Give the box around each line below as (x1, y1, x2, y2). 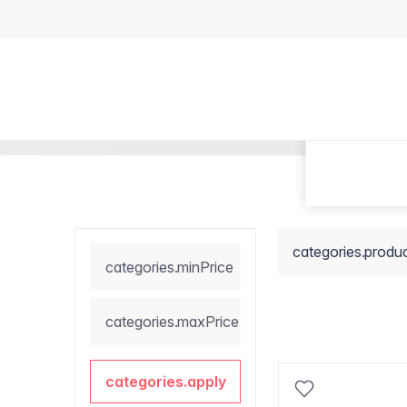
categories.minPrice (105, 258, 234, 276)
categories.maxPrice (105, 313, 240, 331)
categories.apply (104, 372, 226, 391)
